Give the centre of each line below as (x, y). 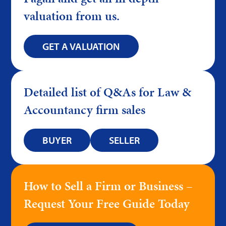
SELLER (125, 140)
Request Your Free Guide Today (107, 204)
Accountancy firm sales (85, 110)
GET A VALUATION (81, 46)
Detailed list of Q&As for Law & (108, 92)
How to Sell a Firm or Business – (108, 186)
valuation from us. (72, 16)
